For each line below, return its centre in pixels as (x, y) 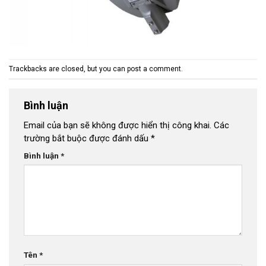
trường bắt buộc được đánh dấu (87, 139)
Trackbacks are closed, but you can (68, 69)
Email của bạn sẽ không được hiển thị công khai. (118, 126)
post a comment (154, 69)
